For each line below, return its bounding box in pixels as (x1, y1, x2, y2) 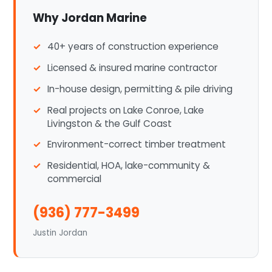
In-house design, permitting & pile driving (47, 82, 233, 95)
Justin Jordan (33, 226, 88, 239)
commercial (47, 172, 102, 186)
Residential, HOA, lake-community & (47, 159, 211, 172)
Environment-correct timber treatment (47, 138, 226, 151)
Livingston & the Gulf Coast (47, 117, 172, 130)
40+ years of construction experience (47, 40, 219, 53)
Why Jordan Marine (33, 10, 148, 25)
